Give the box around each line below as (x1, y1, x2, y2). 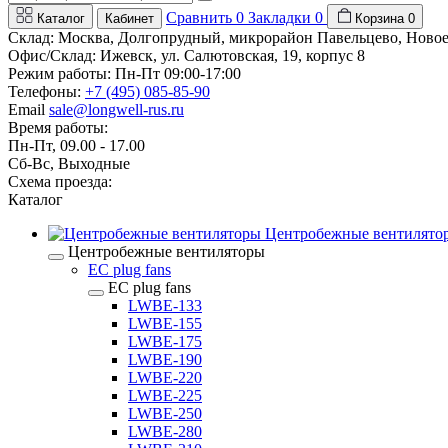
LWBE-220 (128, 369, 202, 386)
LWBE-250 (128, 405, 202, 422)
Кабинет (105, 11, 154, 26)
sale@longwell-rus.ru (49, 101, 184, 118)
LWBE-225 (128, 387, 202, 404)
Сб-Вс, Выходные (8, 155, 130, 172)
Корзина (355, 11, 404, 26)
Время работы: (8, 119, 108, 136)
